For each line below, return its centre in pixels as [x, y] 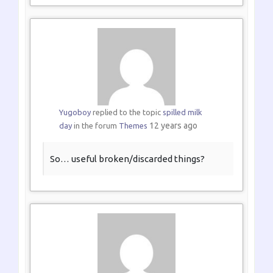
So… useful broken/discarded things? [127, 159]
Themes [133, 126]
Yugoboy [75, 112]
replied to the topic [126, 112]
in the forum [95, 126]
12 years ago [173, 126]
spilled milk [182, 112]
